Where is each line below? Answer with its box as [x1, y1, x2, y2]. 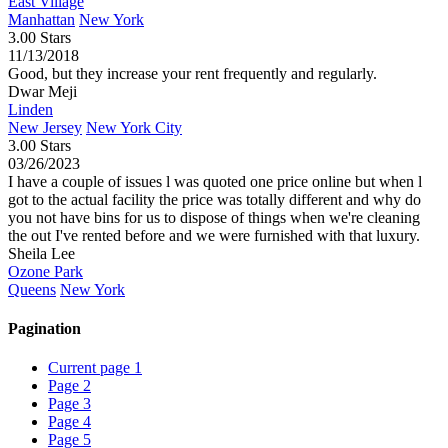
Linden [8, 100, 53, 118]
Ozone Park [8, 262, 83, 280]
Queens [8, 280, 56, 298]
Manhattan [8, 10, 75, 28]
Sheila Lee [8, 244, 75, 262]
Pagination [8, 320, 81, 338]
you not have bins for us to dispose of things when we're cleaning [8, 208, 420, 226]
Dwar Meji [8, 82, 77, 100]
